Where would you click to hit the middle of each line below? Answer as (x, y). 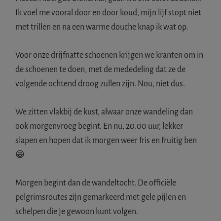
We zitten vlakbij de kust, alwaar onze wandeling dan (104, 112)
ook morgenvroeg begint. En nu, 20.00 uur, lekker (99, 126)
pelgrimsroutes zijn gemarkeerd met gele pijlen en (101, 197)
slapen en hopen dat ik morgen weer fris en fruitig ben (106, 140)
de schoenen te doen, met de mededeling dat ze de (101, 69)
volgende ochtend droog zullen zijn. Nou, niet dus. (100, 84)
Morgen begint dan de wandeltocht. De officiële (96, 183)
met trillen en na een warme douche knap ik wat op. (102, 27)
